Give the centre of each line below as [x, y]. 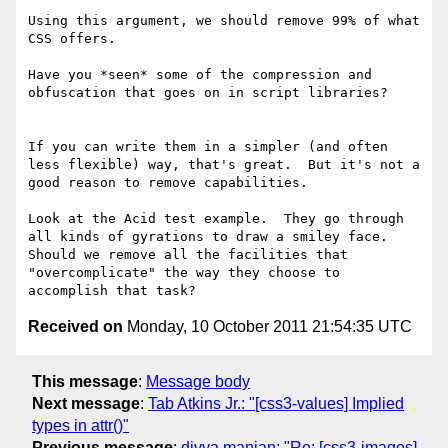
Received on [75, 327]
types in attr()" [80, 425]
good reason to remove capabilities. [168, 183]
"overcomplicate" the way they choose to [184, 273]
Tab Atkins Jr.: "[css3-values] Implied [276, 403]
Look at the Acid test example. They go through [216, 219]
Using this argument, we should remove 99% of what [224, 21]
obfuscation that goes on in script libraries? [208, 93]
